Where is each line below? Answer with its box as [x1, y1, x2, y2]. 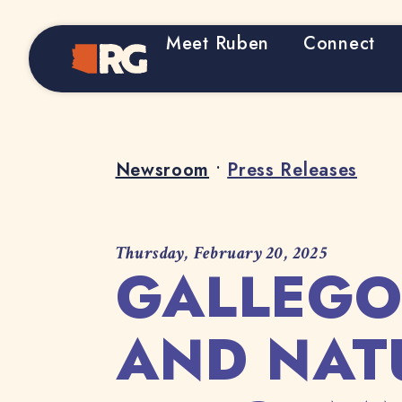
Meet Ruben [166, 31, 269, 57]
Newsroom [115, 157, 210, 183]
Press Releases [227, 157, 358, 183]
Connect [303, 31, 375, 57]
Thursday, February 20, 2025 [115, 241, 328, 265]
